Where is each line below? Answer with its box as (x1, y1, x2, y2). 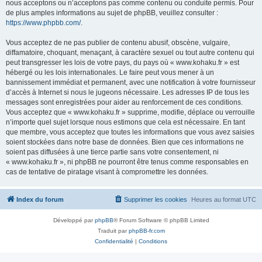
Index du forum (16, 196, 64, 203)
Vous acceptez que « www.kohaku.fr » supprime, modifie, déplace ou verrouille (6, 108, 255, 116)
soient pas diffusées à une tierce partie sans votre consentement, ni (6, 148, 219, 156)
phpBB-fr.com (128, 227, 165, 234)
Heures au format (191, 196, 243, 203)
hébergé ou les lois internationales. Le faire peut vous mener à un (6, 68, 214, 77)
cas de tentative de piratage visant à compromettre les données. (6, 168, 208, 176)
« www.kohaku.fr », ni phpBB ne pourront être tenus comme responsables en (6, 158, 249, 166)
